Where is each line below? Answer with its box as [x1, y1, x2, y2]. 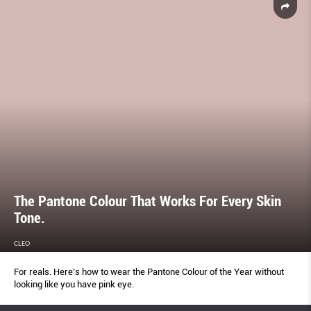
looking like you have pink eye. [14, 279, 134, 290]
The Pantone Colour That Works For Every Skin [14, 193, 281, 210]
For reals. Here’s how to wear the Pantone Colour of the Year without [14, 267, 284, 278]
